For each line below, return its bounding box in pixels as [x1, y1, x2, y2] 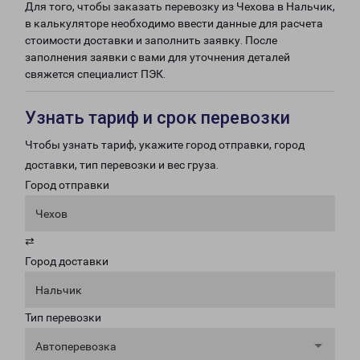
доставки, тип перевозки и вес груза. [25, 158, 219, 171]
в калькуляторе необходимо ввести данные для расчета [25, 17, 323, 30]
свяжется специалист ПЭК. [25, 67, 166, 80]
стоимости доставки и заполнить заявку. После [25, 34, 277, 47]
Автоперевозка [35, 340, 117, 353]
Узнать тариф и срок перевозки [25, 108, 290, 128]
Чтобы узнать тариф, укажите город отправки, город [25, 138, 305, 151]
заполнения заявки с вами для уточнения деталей [25, 51, 290, 63]
